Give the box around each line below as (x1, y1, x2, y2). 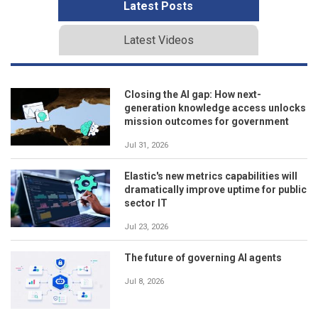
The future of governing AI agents (124, 251, 282, 263)
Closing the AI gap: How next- (124, 88, 261, 100)
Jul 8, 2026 (124, 276, 164, 286)
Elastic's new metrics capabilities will (124, 170, 297, 182)
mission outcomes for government (124, 115, 289, 127)
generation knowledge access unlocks (124, 102, 306, 114)
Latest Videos (123, 33, 194, 47)
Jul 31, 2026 (124, 140, 168, 150)
